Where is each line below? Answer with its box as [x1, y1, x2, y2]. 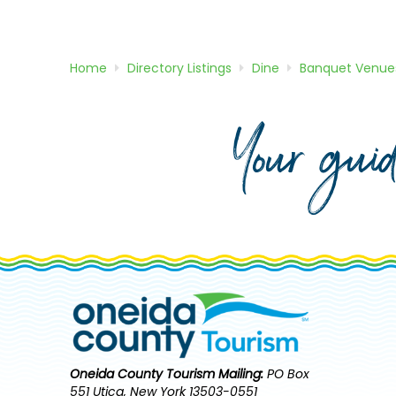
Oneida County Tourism [70, 365, 216, 384]
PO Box [263, 365, 310, 384]
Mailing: [218, 365, 264, 384]
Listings [187, 59, 232, 78]
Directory [126, 59, 187, 78]
